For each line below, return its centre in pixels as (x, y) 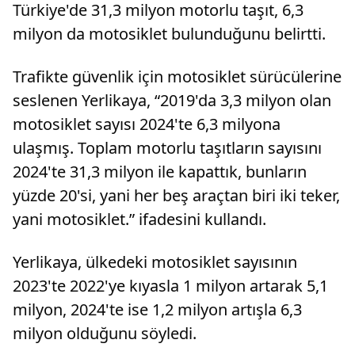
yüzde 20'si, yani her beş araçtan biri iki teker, (176, 195)
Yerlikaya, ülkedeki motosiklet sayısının (155, 261)
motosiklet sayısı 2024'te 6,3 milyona (147, 124)
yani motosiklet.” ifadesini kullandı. (139, 219)
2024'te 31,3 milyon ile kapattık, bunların (160, 171)
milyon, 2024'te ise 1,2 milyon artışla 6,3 (157, 309)
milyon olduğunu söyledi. (105, 333)
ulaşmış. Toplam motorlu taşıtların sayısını (167, 147)
